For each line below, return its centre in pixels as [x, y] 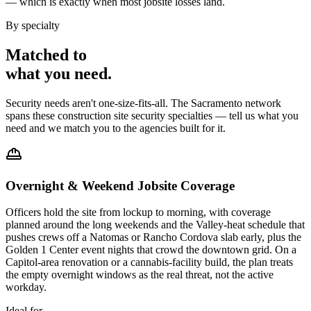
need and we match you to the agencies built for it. [116, 128]
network [262, 103]
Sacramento [217, 103]
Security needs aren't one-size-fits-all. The [98, 103]
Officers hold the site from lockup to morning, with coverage [138, 212]
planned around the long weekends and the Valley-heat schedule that [155, 225]
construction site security [111, 115]
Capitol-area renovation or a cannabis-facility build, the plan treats [149, 262]
